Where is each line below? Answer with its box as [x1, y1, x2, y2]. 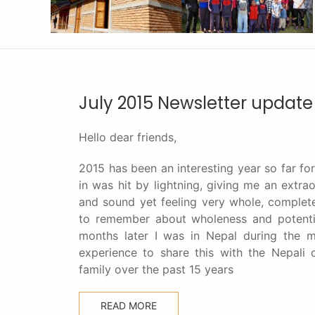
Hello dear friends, [79, 130, 176, 144]
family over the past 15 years [79, 262, 233, 276]
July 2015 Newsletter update [79, 91, 313, 115]
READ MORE [101, 300, 157, 311]
